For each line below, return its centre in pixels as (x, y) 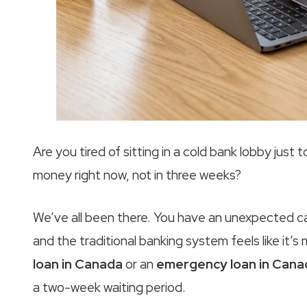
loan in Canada (78, 265)
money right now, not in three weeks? (137, 175)
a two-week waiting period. (109, 288)
